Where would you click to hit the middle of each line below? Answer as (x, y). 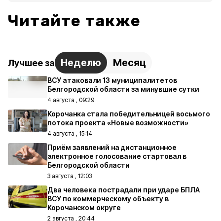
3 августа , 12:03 (70, 176)
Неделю (81, 63)
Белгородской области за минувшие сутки (123, 89)
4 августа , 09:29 (71, 100)
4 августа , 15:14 (70, 133)
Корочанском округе (84, 207)
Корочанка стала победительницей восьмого (129, 114)
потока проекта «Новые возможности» (118, 123)
